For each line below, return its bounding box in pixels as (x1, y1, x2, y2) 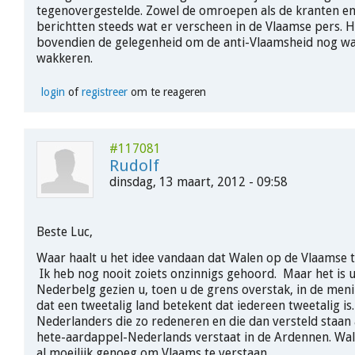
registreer (81, 86, 128, 99)
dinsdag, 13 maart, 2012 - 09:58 (109, 174, 288, 190)
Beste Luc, (36, 224, 93, 240)
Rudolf (109, 156, 159, 176)
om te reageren (127, 86, 206, 99)
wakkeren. (36, 50, 93, 66)
